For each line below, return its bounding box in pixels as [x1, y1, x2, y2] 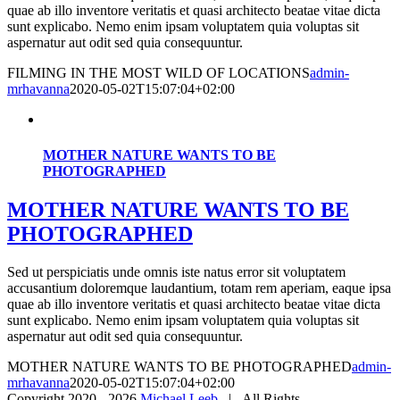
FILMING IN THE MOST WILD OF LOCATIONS [7, 65, 310, 81]
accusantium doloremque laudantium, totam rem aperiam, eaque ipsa [7, 279, 391, 296]
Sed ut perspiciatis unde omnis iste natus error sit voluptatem [7, 263, 346, 279]
